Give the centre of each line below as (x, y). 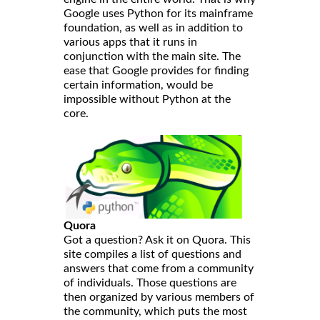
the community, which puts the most (155, 312)
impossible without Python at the (147, 99)
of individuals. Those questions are (150, 283)
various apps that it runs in (130, 42)
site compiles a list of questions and (152, 255)
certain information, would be (138, 85)
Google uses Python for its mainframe (158, 13)
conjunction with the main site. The (152, 56)
